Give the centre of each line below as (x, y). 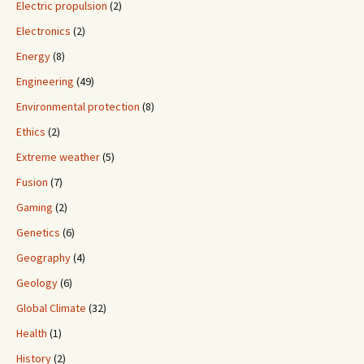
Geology (37, 283)
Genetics (38, 233)
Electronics (43, 31)
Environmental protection (78, 107)
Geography (43, 258)
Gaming (35, 208)
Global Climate (51, 308)
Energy (33, 56)
